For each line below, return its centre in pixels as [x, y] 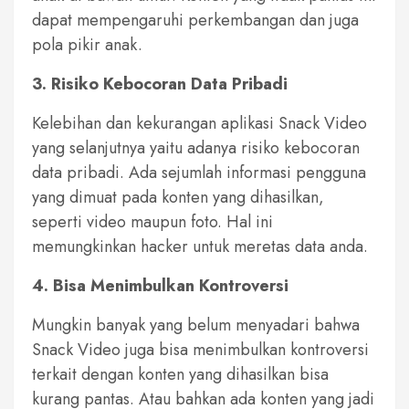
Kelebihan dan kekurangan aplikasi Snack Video [199, 123]
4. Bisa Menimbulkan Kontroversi [160, 285]
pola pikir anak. [87, 44]
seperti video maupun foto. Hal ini [152, 221]
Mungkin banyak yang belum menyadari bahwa [196, 325]
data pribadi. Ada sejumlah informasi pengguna [199, 172]
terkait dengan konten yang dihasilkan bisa [180, 374]
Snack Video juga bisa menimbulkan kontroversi [200, 349]
